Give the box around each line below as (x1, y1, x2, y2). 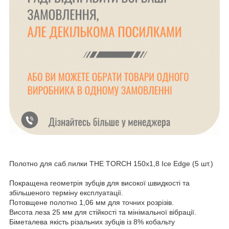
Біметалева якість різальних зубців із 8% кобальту (9, 218, 175, 226)
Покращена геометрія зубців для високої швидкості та (9, 179, 190, 188)
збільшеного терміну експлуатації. (9, 189, 123, 197)
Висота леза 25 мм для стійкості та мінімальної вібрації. (9, 208, 196, 217)
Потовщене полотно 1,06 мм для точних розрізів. (9, 198, 174, 207)
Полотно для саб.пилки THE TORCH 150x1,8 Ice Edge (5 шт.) (9, 159, 213, 168)
